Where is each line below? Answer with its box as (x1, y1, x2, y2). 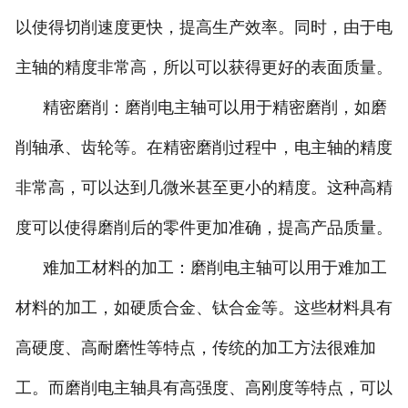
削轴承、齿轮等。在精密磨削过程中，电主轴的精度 (15, 138, 393, 157)
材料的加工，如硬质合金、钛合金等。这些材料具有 (15, 298, 393, 317)
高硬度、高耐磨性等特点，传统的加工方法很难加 (15, 338, 376, 357)
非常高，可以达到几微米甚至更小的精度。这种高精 (15, 178, 393, 197)
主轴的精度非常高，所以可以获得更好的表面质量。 (15, 57, 393, 76)
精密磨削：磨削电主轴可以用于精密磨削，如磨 (15, 97, 387, 117)
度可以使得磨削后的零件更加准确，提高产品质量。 (15, 218, 393, 237)
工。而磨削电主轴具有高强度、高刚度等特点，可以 (15, 378, 393, 397)
